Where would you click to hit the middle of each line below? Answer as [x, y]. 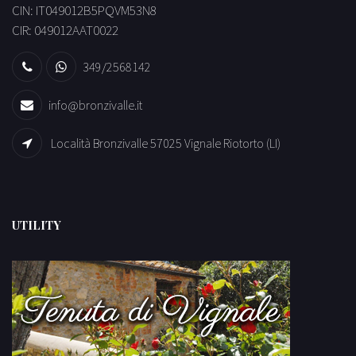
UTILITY [37, 224]
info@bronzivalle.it [95, 104]
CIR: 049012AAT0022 [65, 31]
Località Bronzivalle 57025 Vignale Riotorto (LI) [166, 143]
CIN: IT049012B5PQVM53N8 [84, 11]
